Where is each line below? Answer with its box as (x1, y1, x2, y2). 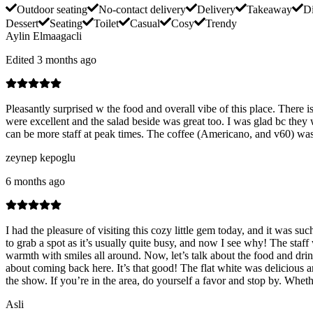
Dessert (6, 17, 38, 30)
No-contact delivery (99, 3, 186, 16)
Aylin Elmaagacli (6, 30, 82, 43)
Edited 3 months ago (6, 54, 96, 66)
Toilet (94, 17, 119, 30)
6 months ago (6, 175, 65, 188)
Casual (130, 17, 160, 30)
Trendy (205, 17, 237, 30)
